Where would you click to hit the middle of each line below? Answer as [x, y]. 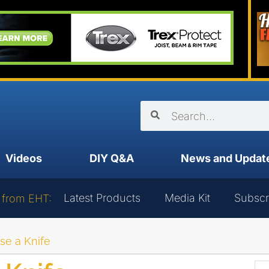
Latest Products [102, 198]
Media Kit [187, 198]
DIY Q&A [111, 158]
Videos [24, 158]
